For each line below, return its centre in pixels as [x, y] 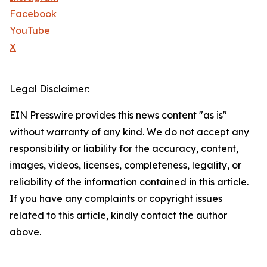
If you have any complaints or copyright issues [116, 199]
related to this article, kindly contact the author [118, 215]
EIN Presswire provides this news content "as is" [118, 115]
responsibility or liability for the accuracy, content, [124, 149]
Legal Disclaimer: [49, 89]
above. [25, 232]
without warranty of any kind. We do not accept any [129, 132]
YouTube [30, 31]
